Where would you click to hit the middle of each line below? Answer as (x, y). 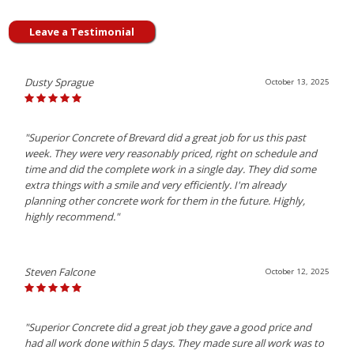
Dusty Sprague (59, 83)
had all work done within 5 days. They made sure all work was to (175, 343)
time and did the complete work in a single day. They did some (171, 169)
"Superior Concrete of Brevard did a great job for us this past (166, 138)
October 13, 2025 (297, 82)
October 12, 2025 (297, 272)
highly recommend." (72, 217)
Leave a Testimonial (82, 32)
